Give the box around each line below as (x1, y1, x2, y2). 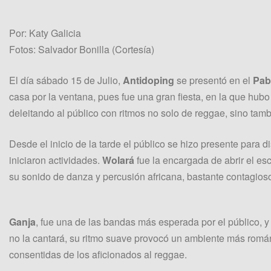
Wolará (102, 153, 134, 168)
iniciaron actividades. (9, 153, 102, 168)
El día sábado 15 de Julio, (9, 73, 123, 88)
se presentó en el (174, 73, 253, 88)
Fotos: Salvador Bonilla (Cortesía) (9, 42, 154, 57)
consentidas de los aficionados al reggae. (9, 247, 187, 262)
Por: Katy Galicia (9, 26, 81, 41)
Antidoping (123, 73, 174, 88)
